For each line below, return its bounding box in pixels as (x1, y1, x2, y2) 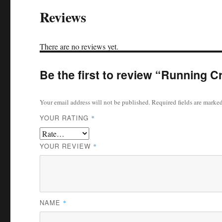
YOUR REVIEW (40, 141, 94, 151)
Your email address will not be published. (40, 97, 151, 107)
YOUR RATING (40, 112, 92, 122)
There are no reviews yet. (40, 41, 119, 52)
